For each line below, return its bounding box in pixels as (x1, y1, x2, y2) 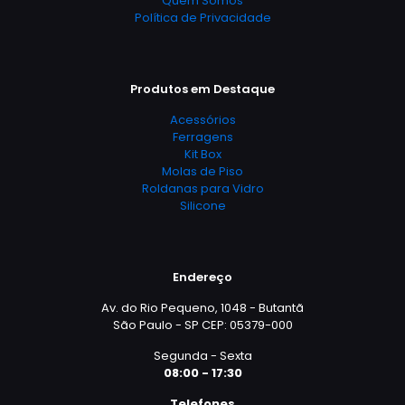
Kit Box (184, 146, 221, 163)
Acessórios (169, 111, 236, 128)
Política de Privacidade (134, 9, 271, 26)
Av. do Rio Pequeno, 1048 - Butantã (101, 299, 304, 316)
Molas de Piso (162, 163, 243, 180)
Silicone (179, 197, 226, 214)
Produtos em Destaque (130, 80, 275, 98)
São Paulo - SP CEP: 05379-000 (112, 316, 293, 334)
